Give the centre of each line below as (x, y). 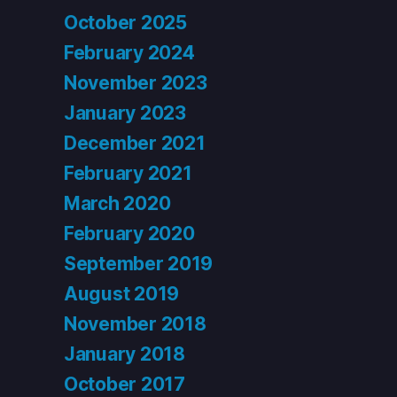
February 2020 (129, 234)
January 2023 (125, 113)
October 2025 (125, 23)
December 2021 (135, 144)
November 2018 (135, 324)
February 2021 (128, 174)
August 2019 (122, 294)
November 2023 (136, 83)
